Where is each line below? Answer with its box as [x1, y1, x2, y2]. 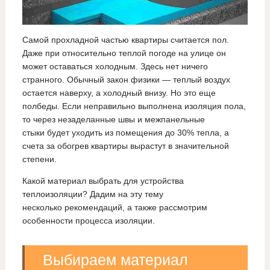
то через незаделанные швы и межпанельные [22, 115, 205, 125]
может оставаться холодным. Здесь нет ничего [22, 61, 208, 72]
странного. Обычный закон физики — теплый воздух [22, 75, 230, 85]
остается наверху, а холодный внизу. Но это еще [22, 88, 216, 98]
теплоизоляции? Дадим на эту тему [22, 189, 163, 199]
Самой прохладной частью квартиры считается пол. [22, 35, 229, 45]
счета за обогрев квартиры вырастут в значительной [22, 141, 229, 151]
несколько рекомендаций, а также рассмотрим [22, 202, 207, 213]
